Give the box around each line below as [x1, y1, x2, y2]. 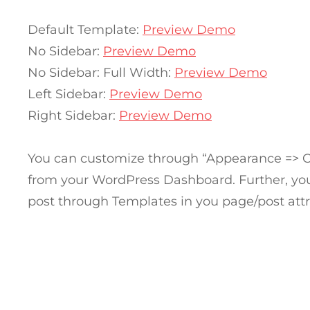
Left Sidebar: [28, 86, 109, 102]
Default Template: [28, 21, 143, 37]
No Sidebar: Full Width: [28, 64, 174, 80]
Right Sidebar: [28, 107, 119, 123]
